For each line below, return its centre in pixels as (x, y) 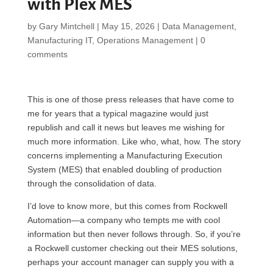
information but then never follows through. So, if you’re (134, 234)
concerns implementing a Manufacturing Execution (125, 155)
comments (47, 54)
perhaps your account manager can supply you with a (130, 262)
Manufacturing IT (59, 40)
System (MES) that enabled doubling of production (124, 169)
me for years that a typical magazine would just (118, 113)
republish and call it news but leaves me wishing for (126, 127)
